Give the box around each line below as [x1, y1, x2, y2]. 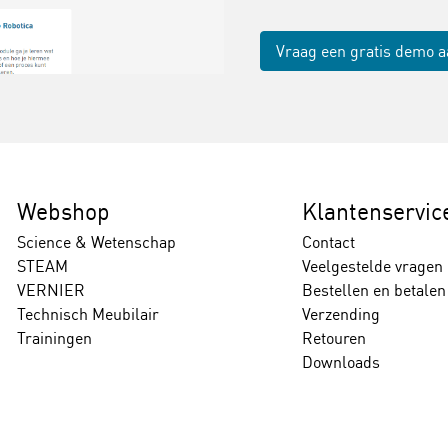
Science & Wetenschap [17, 232, 177, 252]
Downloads [301, 352, 380, 372]
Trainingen [17, 328, 93, 348]
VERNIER [17, 280, 86, 300]
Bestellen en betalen [301, 280, 446, 300]
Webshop [17, 197, 111, 226]
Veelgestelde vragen [301, 256, 443, 276]
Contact [301, 232, 355, 252]
